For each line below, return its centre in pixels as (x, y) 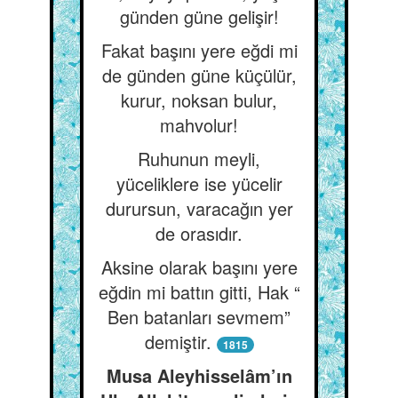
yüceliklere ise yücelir (199, 183)
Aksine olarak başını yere (199, 267)
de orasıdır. (199, 233)
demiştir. (178, 342)
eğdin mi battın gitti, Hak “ (199, 292)
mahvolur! (199, 125)
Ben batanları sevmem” (199, 317)
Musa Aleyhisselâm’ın (199, 375)
